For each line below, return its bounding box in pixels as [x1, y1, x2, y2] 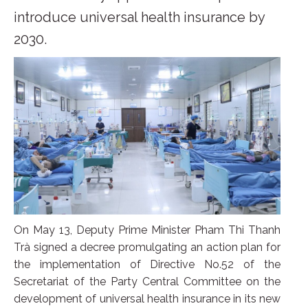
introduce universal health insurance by [14, 9, 265, 25]
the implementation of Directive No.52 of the [14, 257, 280, 271]
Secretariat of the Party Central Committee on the [14, 274, 280, 288]
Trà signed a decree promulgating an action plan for [14, 240, 280, 254]
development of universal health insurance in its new [14, 291, 280, 305]
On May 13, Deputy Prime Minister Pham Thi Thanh [14, 223, 280, 236]
